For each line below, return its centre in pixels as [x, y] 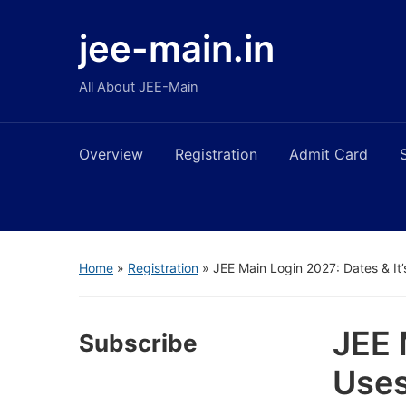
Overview [111, 154]
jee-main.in [177, 48]
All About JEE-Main [139, 87]
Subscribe [138, 343]
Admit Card [329, 154]
